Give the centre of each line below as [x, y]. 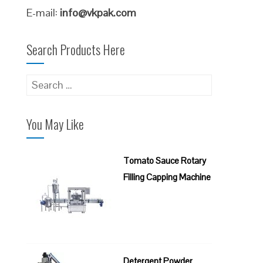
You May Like [55, 124]
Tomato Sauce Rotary [165, 161]
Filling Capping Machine [167, 177]
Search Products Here [76, 49]
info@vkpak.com [98, 13]
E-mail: [43, 13]
